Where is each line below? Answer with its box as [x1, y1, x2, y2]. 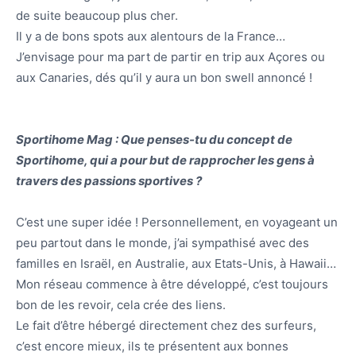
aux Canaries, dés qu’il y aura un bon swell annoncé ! [16, 70, 312, 86]
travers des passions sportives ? [16, 173, 202, 189]
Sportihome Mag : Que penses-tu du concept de [16, 132, 292, 148]
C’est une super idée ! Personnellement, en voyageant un [16, 215, 338, 230]
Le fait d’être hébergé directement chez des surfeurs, [16, 318, 316, 334]
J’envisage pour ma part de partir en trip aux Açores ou [16, 49, 325, 65]
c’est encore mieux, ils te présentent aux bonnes [16, 339, 288, 354]
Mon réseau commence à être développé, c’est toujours [16, 277, 328, 292]
